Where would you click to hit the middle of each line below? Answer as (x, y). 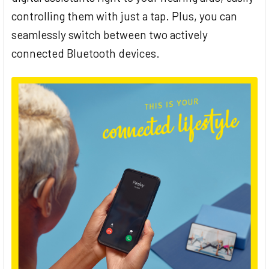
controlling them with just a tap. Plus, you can (124, 16)
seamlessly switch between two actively (110, 34)
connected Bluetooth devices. (86, 53)
